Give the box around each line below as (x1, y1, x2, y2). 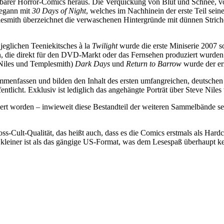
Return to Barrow (126, 59, 181, 68)
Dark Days (75, 59, 110, 68)
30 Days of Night (32, 6, 86, 15)
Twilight (92, 41, 117, 50)
